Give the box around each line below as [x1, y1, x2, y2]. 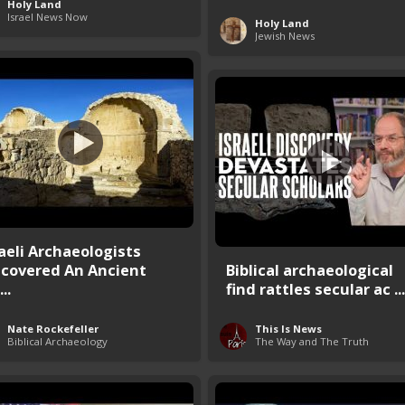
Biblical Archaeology [7, 334, 108, 348]
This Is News [255, 321, 322, 335]
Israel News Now [7, 9, 88, 24]
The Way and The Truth [255, 334, 369, 348]
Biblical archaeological [226, 259, 393, 280]
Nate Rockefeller [7, 321, 99, 335]
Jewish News [255, 28, 315, 42]
